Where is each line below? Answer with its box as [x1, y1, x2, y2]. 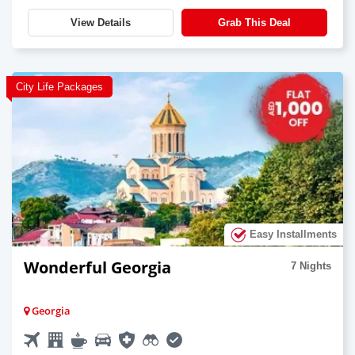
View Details [71, 16, 131, 29]
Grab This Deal [218, 16, 291, 29]
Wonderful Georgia [24, 256, 171, 278]
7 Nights [291, 259, 331, 272]
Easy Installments [246, 227, 337, 240]
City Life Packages [16, 80, 103, 93]
